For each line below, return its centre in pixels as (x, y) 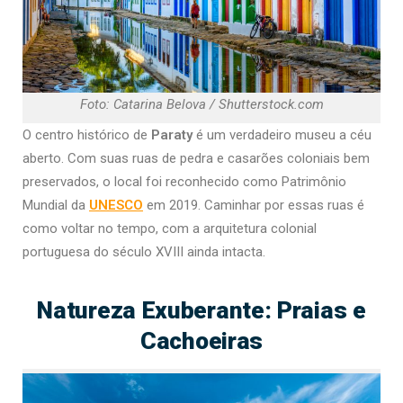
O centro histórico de (87, 135)
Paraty (174, 135)
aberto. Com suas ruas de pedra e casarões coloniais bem (196, 159)
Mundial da (56, 206)
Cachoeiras (201, 341)
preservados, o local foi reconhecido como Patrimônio (184, 182)
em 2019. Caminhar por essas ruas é (255, 206)
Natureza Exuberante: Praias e (201, 310)
